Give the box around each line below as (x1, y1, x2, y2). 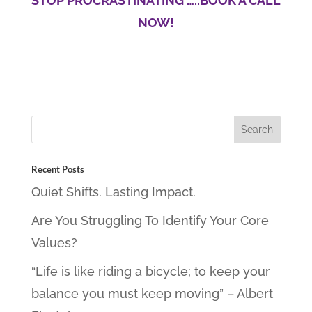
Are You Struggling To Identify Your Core (31, 213, 269, 228)
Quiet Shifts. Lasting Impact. (31, 185, 196, 199)
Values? (31, 235, 77, 250)
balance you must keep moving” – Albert (31, 286, 273, 301)
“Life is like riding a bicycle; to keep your (31, 264, 270, 279)
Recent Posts (31, 164, 84, 175)
